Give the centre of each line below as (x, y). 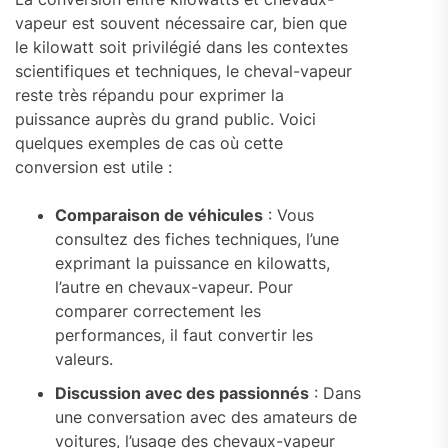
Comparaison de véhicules (159, 215)
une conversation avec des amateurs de (206, 417)
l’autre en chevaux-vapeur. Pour (174, 287)
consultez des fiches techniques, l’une (197, 239)
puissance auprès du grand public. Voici (165, 119)
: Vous (288, 215)
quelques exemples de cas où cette (149, 143)
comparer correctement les (158, 311)
